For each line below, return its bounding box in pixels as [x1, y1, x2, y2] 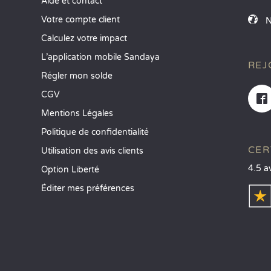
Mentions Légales [41, 108, 114, 119]
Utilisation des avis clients [41, 146, 144, 156]
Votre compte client [41, 15, 120, 25]
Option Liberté [41, 165, 100, 175]
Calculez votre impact [41, 33, 128, 44]
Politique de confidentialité [41, 127, 149, 137]
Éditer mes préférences [41, 183, 135, 194]
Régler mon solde [41, 71, 113, 81]
